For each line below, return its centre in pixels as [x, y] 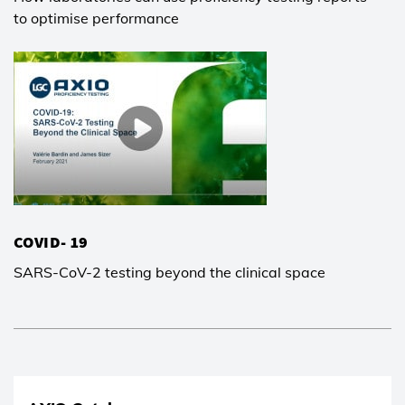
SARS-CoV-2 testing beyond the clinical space [170, 272]
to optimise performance [96, 18]
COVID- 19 [51, 241]
